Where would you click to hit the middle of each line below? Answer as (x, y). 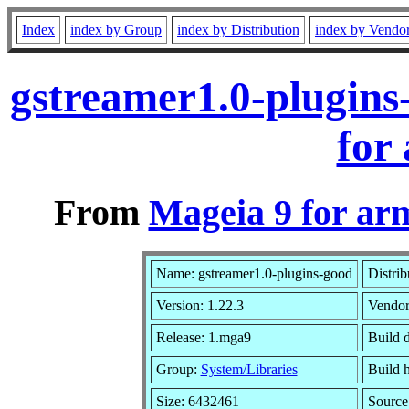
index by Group (116, 30)
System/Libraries (249, 369)
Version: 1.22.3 (199, 305)
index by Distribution (238, 30)
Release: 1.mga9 (203, 337)
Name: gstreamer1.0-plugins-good (254, 273)
